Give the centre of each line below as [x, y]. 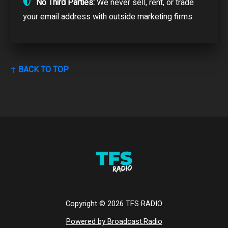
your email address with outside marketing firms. [108, 17]
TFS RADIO [144, 204]
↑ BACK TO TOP [39, 69]
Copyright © [87, 204]
